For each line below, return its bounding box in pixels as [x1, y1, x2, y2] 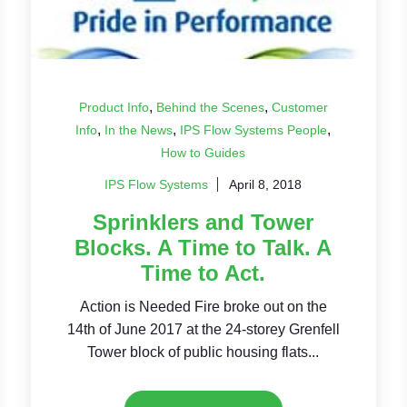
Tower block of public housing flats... [87, 344, 320, 360]
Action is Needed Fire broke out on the [79, 299, 327, 314]
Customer [271, 100, 328, 114]
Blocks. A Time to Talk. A [74, 235, 333, 260]
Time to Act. [141, 261, 266, 285]
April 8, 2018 [229, 177, 303, 192]
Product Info [78, 100, 149, 114]
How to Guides [161, 145, 246, 160]
